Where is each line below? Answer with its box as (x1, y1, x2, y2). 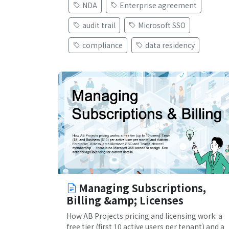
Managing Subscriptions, (79, 180, 206, 195)
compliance (82, 39, 123, 50)
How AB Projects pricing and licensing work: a (66, 210, 222, 221)
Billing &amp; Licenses (66, 192, 184, 208)
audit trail (82, 19, 116, 30)
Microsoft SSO (138, 19, 186, 30)
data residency (145, 39, 195, 50)
